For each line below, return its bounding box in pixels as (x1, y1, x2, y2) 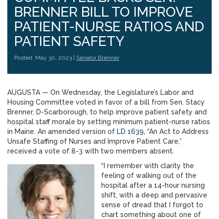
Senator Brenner (76, 54, 119, 61)
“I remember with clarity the (101, 162, 194, 170)
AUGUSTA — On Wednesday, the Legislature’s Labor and (7, 88, 194, 96)
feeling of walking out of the (101, 172, 197, 179)
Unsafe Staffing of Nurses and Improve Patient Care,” (7, 137, 182, 145)
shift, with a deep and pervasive (101, 191, 207, 199)
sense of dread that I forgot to (101, 201, 203, 209)
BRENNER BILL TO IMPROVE (14, 4, 193, 20)
